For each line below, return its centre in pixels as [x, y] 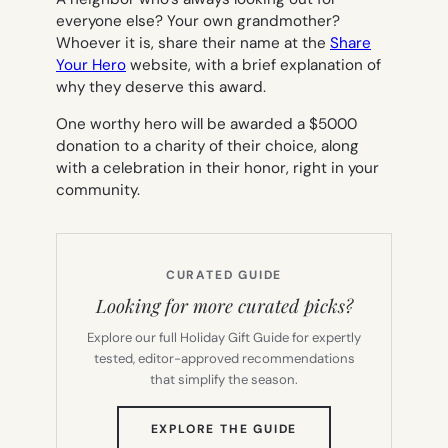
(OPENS [323, 427]
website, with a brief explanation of [253, 64]
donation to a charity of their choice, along [207, 145]
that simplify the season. [224, 379]
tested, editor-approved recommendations [224, 358]
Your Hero [91, 64]
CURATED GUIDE [224, 274]
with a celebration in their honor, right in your [217, 167]
